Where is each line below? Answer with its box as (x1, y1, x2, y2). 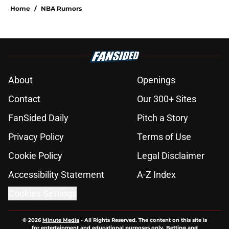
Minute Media (42, 217, 79, 224)
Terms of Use (137, 131, 191, 143)
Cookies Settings (8, 188, 77, 199)
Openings (137, 75, 175, 86)
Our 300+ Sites (137, 94, 196, 105)
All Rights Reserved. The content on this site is (84, 217, 207, 224)
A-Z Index (137, 169, 176, 180)
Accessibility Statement (8, 169, 104, 180)
